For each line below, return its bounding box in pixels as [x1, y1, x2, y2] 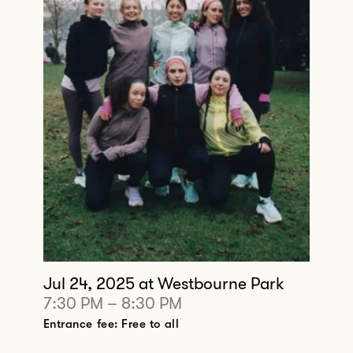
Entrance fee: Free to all [43, 316, 180, 331]
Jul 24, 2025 [43, 273, 139, 293]
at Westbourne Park [138, 273, 284, 293]
